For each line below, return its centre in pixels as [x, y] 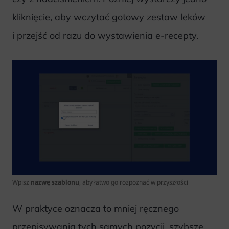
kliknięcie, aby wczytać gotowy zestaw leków [109, 17]
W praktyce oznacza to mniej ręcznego [96, 208]
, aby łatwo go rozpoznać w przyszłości [134, 182]
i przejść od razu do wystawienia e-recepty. [105, 35]
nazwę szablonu [55, 182]
